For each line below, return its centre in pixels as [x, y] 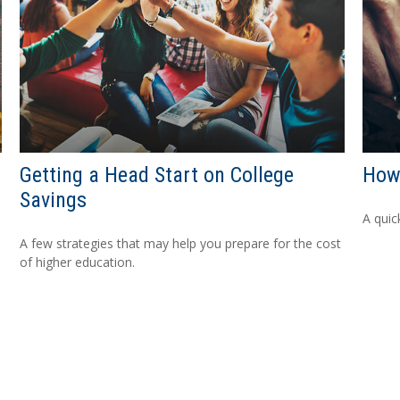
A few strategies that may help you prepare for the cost [181, 243]
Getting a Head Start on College [157, 175]
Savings [54, 200]
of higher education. [78, 262]
